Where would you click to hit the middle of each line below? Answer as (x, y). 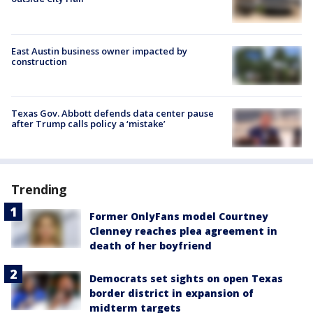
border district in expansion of (172, 293)
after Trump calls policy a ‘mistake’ (88, 123)
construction (39, 61)
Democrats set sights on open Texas (186, 279)
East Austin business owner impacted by (99, 51)
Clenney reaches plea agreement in (183, 231)
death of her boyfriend (151, 246)
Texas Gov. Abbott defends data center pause (112, 113)
